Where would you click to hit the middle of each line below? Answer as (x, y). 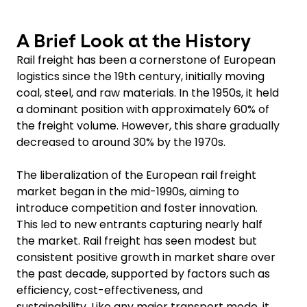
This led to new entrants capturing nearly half (139, 224)
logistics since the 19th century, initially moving (140, 76)
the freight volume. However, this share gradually (148, 126)
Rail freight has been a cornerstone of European (146, 60)
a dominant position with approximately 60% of (143, 109)
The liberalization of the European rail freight (136, 175)
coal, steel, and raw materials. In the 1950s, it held (148, 93)
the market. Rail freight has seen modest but (137, 241)
